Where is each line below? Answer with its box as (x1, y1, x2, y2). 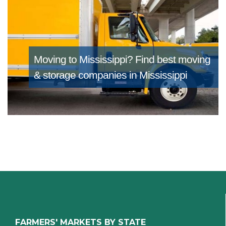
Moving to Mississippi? (33, 53, 135, 66)
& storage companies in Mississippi (33, 69, 187, 81)
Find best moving (135, 53, 210, 66)
